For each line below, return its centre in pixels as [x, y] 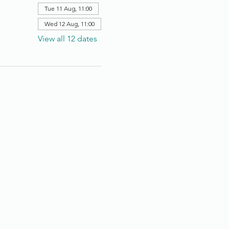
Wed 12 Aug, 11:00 [69, 24]
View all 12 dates [67, 38]
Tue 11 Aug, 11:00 [68, 8]
